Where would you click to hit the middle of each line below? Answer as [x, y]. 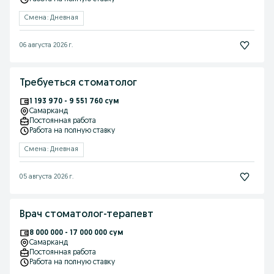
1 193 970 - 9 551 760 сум [74, 102]
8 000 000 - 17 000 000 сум [76, 233]
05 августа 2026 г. [46, 177]
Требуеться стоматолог [78, 83]
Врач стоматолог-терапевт [87, 215]
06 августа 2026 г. [46, 45]
